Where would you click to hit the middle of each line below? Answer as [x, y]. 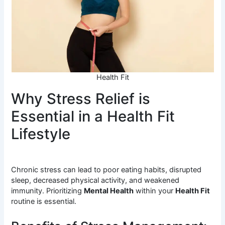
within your [155, 191]
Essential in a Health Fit [93, 117]
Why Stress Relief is [81, 99]
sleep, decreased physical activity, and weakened [95, 181]
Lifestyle [41, 134]
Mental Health [109, 191]
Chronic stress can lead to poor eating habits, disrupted [106, 170]
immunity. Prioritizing [48, 191]
